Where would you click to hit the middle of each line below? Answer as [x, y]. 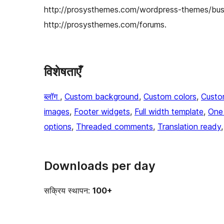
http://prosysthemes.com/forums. [105, 25]
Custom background [102, 97]
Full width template [169, 112]
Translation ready [189, 127]
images [57, 112]
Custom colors [170, 97]
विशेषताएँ [62, 72]
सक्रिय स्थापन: [68, 191]
